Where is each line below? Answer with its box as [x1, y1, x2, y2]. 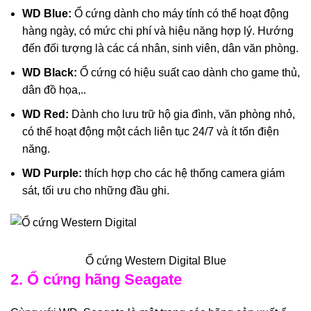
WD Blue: [22, 7, 72, 19]
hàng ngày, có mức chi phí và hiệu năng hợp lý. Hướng [22, 24, 294, 37]
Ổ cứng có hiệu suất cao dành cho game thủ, [77, 66, 300, 78]
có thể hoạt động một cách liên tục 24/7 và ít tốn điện [22, 125, 279, 137]
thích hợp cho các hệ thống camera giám [82, 167, 285, 179]
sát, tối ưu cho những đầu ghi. [22, 184, 169, 196]
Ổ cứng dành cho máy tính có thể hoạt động [72, 7, 289, 19]
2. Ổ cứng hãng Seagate [10, 271, 182, 289]
